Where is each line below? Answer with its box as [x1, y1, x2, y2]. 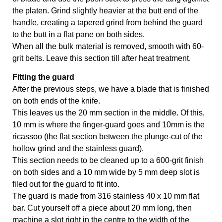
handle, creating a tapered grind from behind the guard [12, 18, 203, 27]
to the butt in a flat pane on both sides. [12, 30, 145, 39]
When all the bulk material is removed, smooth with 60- [12, 42, 204, 51]
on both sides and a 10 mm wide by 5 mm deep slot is [12, 168, 200, 176]
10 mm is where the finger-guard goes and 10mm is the [12, 120, 205, 129]
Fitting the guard [12, 73, 74, 81]
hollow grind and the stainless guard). [12, 144, 146, 153]
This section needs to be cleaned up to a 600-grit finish [12, 156, 204, 165]
